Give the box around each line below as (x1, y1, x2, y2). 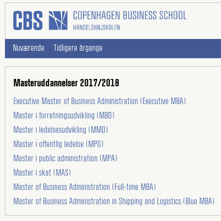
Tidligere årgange (54, 43, 103, 53)
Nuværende (13, 43, 44, 53)
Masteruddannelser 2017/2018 (13, 78, 119, 89)
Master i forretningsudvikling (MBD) (13, 111, 114, 120)
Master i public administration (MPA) (13, 154, 117, 163)
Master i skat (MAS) (13, 168, 71, 178)
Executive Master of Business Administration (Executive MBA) (13, 97, 186, 106)
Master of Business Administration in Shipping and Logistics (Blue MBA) (13, 197, 215, 206)
